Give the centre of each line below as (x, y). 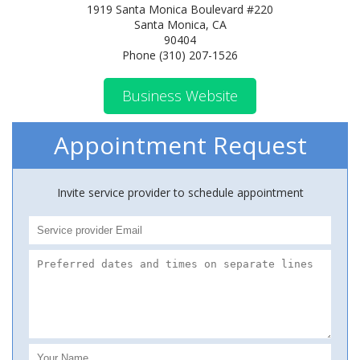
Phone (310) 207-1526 (180, 55)
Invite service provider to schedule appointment (180, 192)
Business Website (180, 96)
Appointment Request (180, 145)
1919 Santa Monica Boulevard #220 (180, 9)
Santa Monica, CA (180, 25)
